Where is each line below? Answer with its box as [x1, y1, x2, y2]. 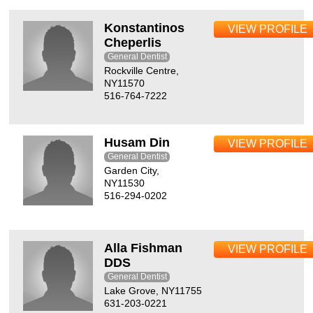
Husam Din [104, 136, 170, 150]
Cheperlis [104, 36, 162, 50]
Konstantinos [104, 21, 185, 35]
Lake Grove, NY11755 [104, 285, 203, 296]
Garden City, [104, 165, 160, 176]
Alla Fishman [104, 241, 183, 255]
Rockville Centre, [104, 65, 180, 76]
